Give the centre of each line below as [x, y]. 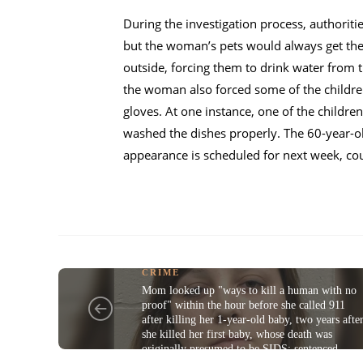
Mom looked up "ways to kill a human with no [250, 290]
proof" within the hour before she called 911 [244, 305]
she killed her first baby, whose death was [237, 334]
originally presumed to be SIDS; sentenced [240, 348]
